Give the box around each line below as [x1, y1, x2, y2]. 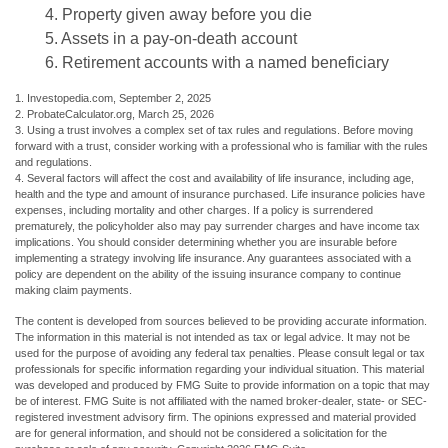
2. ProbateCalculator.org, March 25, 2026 [15, 108, 214, 121]
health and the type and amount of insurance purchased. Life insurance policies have [15, 188, 425, 201]
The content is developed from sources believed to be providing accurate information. [15, 315, 427, 328]
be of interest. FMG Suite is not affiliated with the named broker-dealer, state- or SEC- [15, 395, 427, 408]
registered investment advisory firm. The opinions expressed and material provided [15, 411, 416, 424]
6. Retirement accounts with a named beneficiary [45, 54, 389, 72]
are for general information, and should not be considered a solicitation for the [15, 427, 387, 440]
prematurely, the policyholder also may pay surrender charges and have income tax [15, 220, 420, 233]
